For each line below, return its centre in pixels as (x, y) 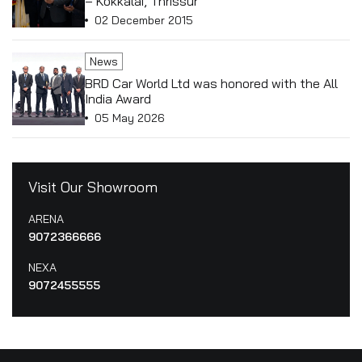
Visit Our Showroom (93, 187)
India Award (118, 99)
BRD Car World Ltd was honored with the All (211, 83)
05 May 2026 (130, 118)
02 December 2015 (144, 20)
